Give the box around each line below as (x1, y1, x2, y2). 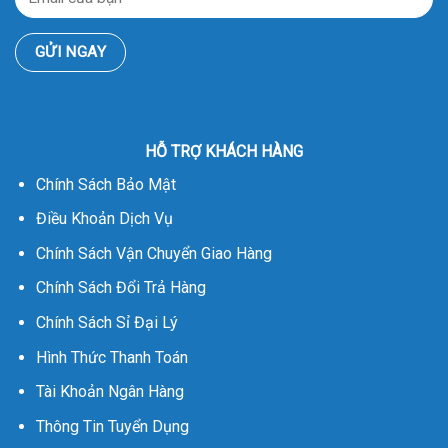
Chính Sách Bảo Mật (35, 174, 176, 194)
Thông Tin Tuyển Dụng (35, 416, 189, 436)
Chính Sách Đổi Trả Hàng (35, 278, 206, 298)
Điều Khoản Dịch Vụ (35, 209, 173, 229)
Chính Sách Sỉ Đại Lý (35, 313, 178, 332)
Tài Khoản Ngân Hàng (35, 382, 184, 402)
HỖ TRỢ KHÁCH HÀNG (145, 141, 303, 161)
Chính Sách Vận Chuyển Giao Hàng (35, 243, 272, 263)
